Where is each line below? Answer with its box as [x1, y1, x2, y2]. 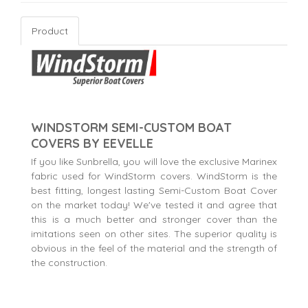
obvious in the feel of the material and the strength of [31, 242, 277, 255]
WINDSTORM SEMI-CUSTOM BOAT [31, 120, 232, 136]
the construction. [31, 256, 107, 269]
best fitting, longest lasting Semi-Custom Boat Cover [31, 184, 277, 197]
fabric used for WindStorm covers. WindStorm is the [31, 170, 277, 183]
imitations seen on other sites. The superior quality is [31, 228, 277, 241]
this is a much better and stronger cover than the [31, 213, 277, 226]
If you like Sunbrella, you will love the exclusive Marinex [31, 155, 277, 168]
